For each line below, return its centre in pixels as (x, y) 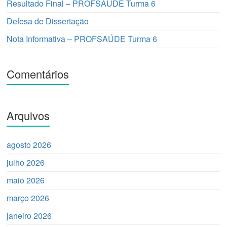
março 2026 (28, 198)
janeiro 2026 (29, 216)
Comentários (38, 74)
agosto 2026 (29, 145)
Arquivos (28, 116)
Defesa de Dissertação (48, 21)
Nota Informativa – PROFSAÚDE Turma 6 (82, 39)
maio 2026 (26, 180)
